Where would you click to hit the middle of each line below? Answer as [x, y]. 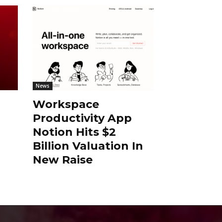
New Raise [62, 160]
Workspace [66, 105]
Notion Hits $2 [74, 132]
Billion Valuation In [88, 146]
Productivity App [82, 118]
